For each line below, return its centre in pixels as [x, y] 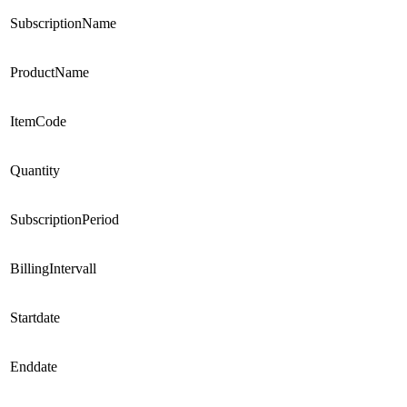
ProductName [50, 73]
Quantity [35, 171]
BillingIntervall [53, 269]
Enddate [34, 367]
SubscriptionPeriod [65, 220]
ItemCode [38, 122]
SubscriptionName [63, 24]
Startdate [35, 318]
